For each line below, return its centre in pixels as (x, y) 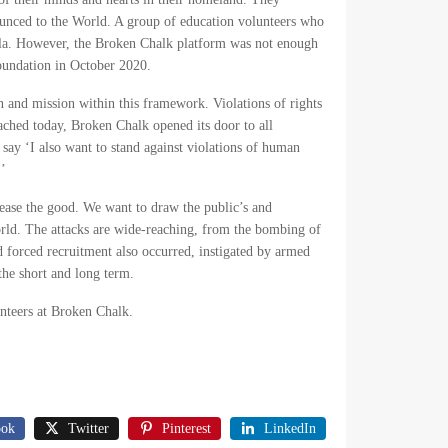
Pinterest (187, 428)
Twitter (88, 428)
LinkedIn (290, 428)
